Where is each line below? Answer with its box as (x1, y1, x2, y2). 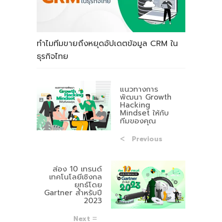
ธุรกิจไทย (37, 50, 68, 62)
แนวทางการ (120, 83, 158, 95)
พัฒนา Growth (120, 91, 171, 103)
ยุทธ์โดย (74, 179, 102, 190)
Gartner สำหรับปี (44, 187, 102, 198)
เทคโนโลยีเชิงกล (49, 171, 102, 182)
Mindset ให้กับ (120, 107, 169, 118)
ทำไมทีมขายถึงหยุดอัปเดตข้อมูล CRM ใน (37, 37, 178, 50)
